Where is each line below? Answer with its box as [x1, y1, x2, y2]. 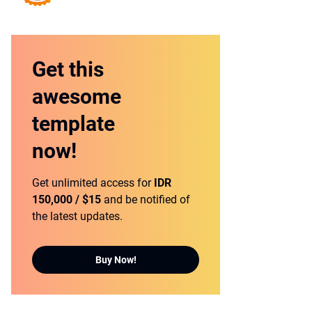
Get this [32, 57, 104, 81]
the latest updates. [32, 210, 123, 223]
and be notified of [101, 193, 190, 206]
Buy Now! [95, 253, 136, 265]
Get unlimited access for [32, 176, 154, 189]
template [32, 111, 115, 136]
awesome [32, 84, 121, 109]
